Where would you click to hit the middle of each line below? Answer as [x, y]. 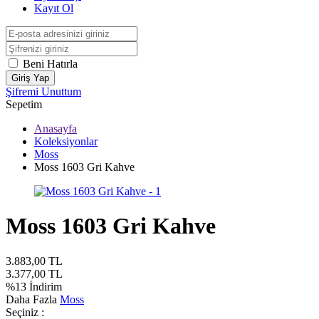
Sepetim [24, 104]
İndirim [44, 286]
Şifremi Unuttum [43, 91]
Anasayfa [56, 129]
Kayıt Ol [54, 8]
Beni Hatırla [50, 64]
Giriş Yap [30, 78]
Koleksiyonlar [66, 141]
